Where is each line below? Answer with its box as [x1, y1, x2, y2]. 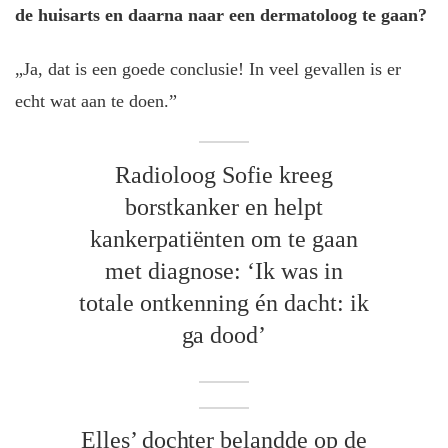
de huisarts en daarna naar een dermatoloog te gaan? [15, 4, 427, 25]
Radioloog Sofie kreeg [115, 161, 333, 188]
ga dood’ [181, 321, 267, 348]
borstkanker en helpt [125, 193, 323, 220]
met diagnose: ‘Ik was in [105, 257, 343, 284]
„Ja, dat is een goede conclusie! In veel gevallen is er [15, 59, 401, 80]
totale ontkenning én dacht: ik [79, 289, 369, 316]
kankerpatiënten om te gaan [89, 225, 359, 252]
